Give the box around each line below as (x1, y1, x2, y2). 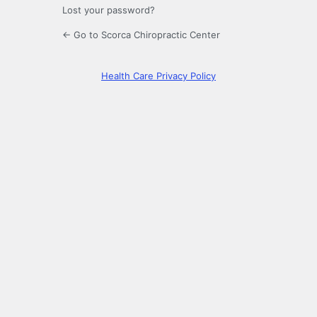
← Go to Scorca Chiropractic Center (62, 29, 220, 41)
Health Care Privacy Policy (101, 70, 216, 82)
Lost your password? (62, 4, 155, 16)
